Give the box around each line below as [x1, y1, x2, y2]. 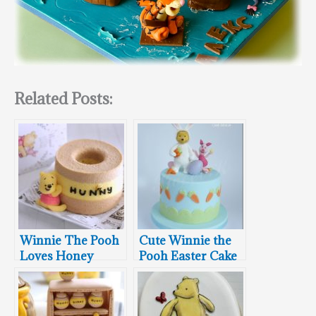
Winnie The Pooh [20, 233, 119, 249]
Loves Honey [20, 248, 94, 265]
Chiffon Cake [20, 264, 93, 280]
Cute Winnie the [139, 233, 231, 249]
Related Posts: [14, 88, 113, 109]
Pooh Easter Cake [139, 248, 237, 265]
